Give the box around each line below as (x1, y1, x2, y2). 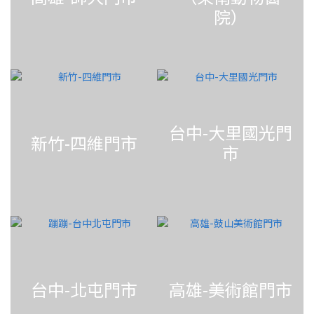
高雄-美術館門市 (168, 276, 292, 301)
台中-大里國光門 (168, 120, 292, 145)
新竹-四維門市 (30, 130, 137, 155)
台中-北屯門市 (30, 276, 137, 301)
